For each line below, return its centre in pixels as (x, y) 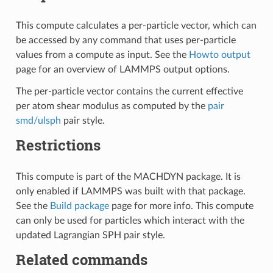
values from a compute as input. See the (102, 55)
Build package (79, 206)
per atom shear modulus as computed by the (112, 106)
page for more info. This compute (181, 206)
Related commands (81, 260)
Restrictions (58, 145)
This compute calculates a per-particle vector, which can (136, 26)
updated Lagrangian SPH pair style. (90, 236)
